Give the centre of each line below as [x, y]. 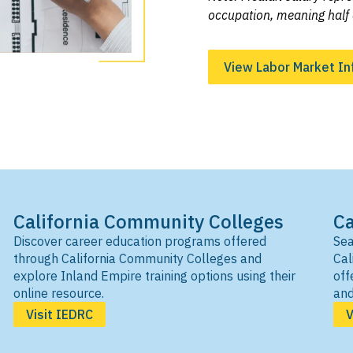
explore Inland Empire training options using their [155, 276]
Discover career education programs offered [140, 241]
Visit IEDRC [60, 314]
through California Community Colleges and [138, 258]
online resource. [59, 293]
